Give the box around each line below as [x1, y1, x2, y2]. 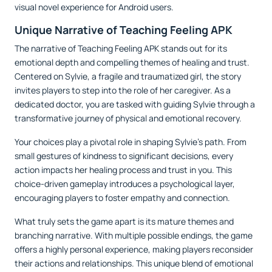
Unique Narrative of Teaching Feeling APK [15, 22, 233, 37]
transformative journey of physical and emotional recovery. [15, 112, 242, 124]
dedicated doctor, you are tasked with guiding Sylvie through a [15, 98, 255, 110]
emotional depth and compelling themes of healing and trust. [15, 56, 250, 68]
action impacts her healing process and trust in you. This [15, 163, 232, 175]
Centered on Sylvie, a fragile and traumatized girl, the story [15, 70, 241, 82]
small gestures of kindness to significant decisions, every [15, 149, 233, 161]
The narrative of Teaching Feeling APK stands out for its [15, 42, 227, 54]
